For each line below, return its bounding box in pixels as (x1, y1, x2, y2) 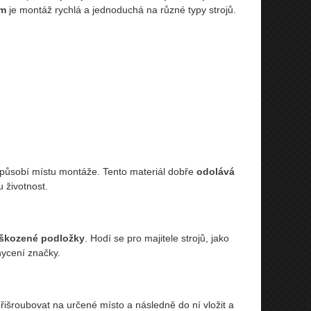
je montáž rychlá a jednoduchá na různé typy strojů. (6, 3, 236, 15)
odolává (196, 165, 235, 177)
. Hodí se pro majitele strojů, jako (84, 232, 229, 244)
